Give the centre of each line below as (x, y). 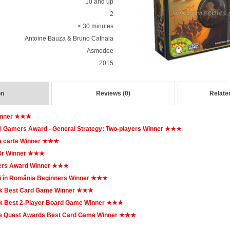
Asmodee (100, 51)
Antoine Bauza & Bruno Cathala (69, 39)
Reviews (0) (113, 93)
